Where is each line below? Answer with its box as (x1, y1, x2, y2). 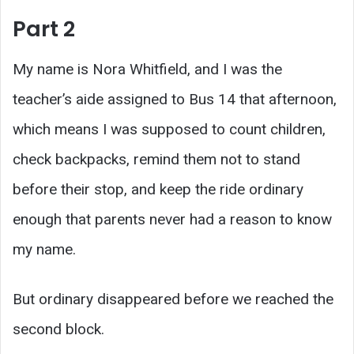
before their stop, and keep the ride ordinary (13, 179, 303, 198)
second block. (13, 319, 104, 338)
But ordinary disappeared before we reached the (13, 289, 333, 308)
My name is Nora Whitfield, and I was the (13, 59, 282, 78)
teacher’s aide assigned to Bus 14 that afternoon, (13, 89, 337, 108)
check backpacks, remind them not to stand (13, 149, 300, 168)
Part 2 (13, 14, 75, 43)
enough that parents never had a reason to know (13, 209, 332, 228)
